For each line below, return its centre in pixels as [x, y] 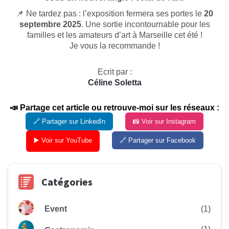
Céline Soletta [114, 83]
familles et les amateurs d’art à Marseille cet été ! [114, 35]
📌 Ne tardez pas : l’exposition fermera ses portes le [110, 14]
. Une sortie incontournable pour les [145, 25]
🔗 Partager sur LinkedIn [69, 122]
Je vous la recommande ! [114, 46]
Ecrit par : [114, 72]
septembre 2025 [50, 25]
